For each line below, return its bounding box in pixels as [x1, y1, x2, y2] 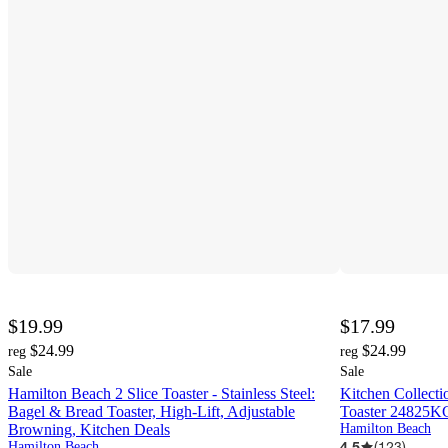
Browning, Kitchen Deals [8, 421, 170, 439]
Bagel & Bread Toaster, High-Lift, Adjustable [8, 403, 295, 421]
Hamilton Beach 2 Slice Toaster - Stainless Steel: [8, 385, 315, 403]
